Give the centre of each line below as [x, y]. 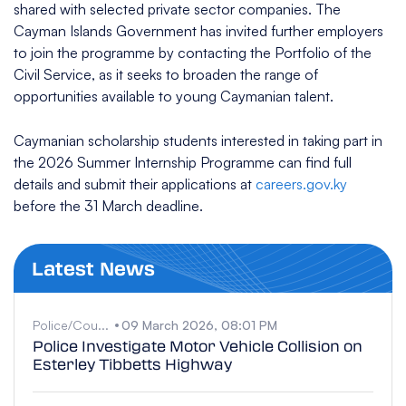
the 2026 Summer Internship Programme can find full [183, 163]
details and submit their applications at [135, 184]
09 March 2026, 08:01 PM [199, 325]
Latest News [93, 268]
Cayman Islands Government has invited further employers [198, 31]
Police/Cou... [71, 325]
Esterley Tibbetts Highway [132, 364]
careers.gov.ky [301, 184]
